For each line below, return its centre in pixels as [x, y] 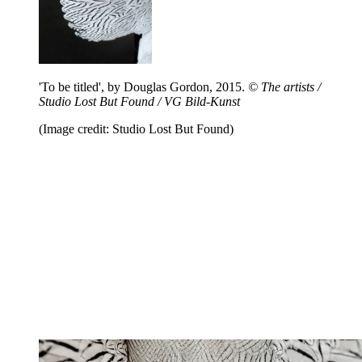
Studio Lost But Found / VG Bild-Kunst [139, 102]
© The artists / [284, 87]
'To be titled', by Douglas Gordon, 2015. [143, 87]
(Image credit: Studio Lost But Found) [136, 129]
